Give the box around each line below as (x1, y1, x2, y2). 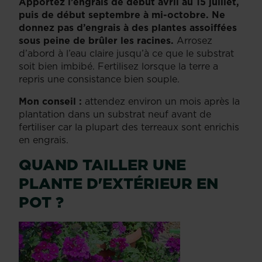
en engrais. (19, 133, 68, 146)
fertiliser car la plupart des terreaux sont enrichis (19, 120, 239, 133)
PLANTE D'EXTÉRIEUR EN (19, 172, 218, 194)
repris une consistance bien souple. (19, 72, 180, 85)
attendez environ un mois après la (82, 94, 240, 108)
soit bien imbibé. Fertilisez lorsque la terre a (19, 59, 218, 73)
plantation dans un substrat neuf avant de (19, 107, 211, 120)
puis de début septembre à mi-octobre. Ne (19, 8, 225, 21)
